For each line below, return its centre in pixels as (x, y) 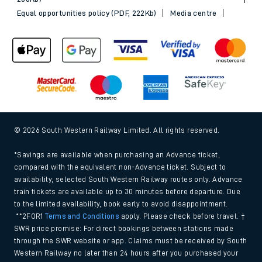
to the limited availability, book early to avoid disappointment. (121, 204)
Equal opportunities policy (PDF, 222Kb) (87, 13)
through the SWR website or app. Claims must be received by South (131, 240)
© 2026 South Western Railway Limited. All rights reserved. (118, 130)
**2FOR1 (30, 216)
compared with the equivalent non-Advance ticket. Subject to (120, 167)
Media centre (194, 13)
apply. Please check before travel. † (182, 216)
